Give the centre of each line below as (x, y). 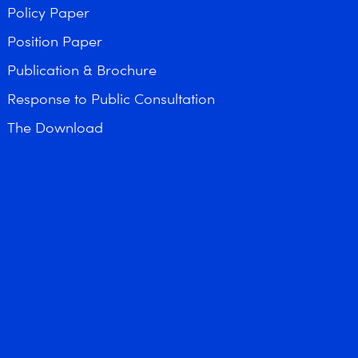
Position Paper (55, 41)
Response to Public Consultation (111, 99)
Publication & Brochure (82, 70)
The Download (55, 127)
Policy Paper (48, 12)
